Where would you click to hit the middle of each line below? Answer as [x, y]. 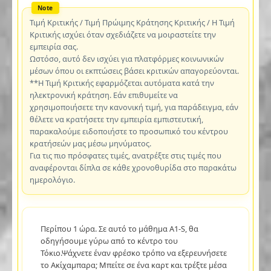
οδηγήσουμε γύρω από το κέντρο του [109, 240]
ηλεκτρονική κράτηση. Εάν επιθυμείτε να [103, 95]
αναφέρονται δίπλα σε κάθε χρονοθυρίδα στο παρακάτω [133, 167]
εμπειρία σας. [54, 46]
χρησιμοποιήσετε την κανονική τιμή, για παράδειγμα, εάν [134, 107]
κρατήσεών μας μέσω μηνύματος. [90, 143]
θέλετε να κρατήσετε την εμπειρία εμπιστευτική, [116, 119]
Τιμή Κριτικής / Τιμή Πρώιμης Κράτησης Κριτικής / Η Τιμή [132, 22]
